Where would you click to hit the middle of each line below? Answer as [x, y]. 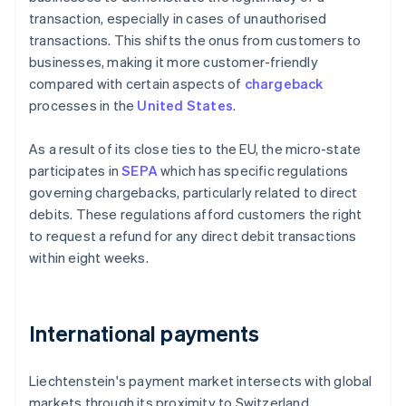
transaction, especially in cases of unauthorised [178, 19]
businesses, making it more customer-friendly [174, 62]
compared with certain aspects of [137, 84]
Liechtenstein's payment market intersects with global [201, 381]
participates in [76, 171]
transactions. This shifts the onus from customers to [195, 40]
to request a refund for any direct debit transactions [193, 236]
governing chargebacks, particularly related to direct [193, 193]
